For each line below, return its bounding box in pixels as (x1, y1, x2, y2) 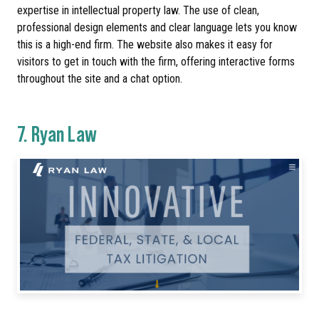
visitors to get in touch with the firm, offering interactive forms (17, 55, 295, 69)
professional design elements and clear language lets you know (17, 21, 297, 35)
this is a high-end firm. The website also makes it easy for (17, 38, 273, 52)
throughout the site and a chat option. (17, 72, 182, 86)
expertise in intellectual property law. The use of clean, (17, 4, 259, 18)
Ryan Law (31, 119, 97, 146)
